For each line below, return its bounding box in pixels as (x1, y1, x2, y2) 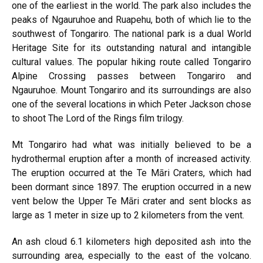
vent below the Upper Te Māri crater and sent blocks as (12, 195, 251, 207)
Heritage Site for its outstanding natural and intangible (12, 42, 251, 53)
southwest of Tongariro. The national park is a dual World (12, 28, 251, 39)
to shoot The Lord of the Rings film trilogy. (12, 113, 184, 124)
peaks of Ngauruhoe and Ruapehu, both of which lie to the (12, 14, 251, 25)
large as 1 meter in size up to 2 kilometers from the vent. (12, 210, 244, 221)
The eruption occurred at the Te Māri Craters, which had (12, 167, 251, 178)
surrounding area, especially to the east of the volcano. (12, 250, 251, 261)
